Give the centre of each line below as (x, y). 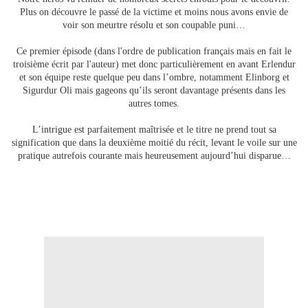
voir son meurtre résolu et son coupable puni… (154, 25)
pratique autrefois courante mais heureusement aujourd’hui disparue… (154, 156)
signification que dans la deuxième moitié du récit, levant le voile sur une (154, 143)
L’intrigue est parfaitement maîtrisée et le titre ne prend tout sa (154, 130)
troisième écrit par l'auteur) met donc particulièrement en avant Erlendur (154, 65)
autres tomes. (154, 104)
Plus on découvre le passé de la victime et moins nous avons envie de (154, 12)
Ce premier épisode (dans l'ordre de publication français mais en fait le (154, 52)
